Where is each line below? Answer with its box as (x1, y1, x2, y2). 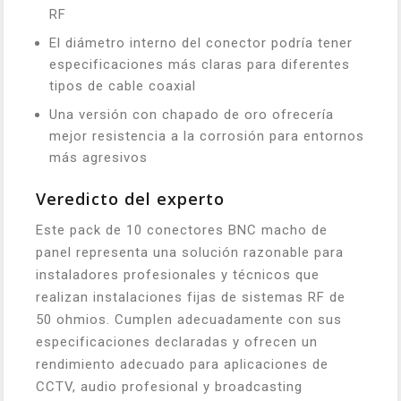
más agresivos (49, 149, 148, 166)
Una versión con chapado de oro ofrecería (49, 106, 334, 123)
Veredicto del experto (36, 187, 225, 209)
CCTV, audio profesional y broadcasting (36, 378, 303, 395)
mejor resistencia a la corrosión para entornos (49, 127, 364, 144)
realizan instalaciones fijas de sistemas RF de (36, 288, 346, 305)
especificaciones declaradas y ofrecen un (36, 333, 318, 350)
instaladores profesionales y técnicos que (36, 266, 320, 283)
